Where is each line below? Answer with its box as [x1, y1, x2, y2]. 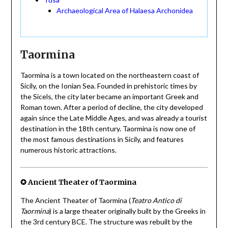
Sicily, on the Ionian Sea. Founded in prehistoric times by [20, 81, 197, 91]
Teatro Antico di [130, 195, 182, 205]
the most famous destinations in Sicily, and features [20, 135, 184, 144]
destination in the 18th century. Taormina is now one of [20, 124, 195, 133]
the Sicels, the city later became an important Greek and [20, 92, 198, 101]
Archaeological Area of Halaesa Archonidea [56, 6, 193, 15]
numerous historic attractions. [20, 146, 117, 155]
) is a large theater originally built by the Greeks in [49, 206, 206, 215]
